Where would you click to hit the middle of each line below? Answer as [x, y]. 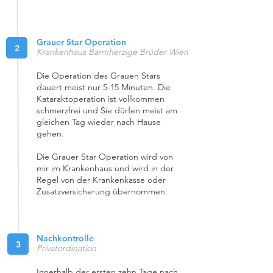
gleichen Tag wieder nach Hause [99, 122]
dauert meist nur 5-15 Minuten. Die [104, 87]
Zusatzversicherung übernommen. [102, 191]
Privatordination [66, 248]
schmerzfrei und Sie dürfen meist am [107, 110]
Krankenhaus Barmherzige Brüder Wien [112, 52]
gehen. [51, 133]
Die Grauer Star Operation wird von [105, 157]
